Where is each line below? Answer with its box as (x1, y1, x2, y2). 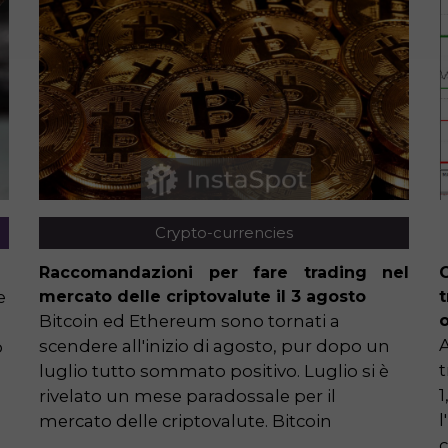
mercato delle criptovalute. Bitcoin (39, 411, 332, 432)
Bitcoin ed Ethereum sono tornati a (39, 311, 340, 332)
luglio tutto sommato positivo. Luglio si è (39, 361, 389, 382)
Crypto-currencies (155, 223, 293, 243)
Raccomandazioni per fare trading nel (39, 263, 409, 283)
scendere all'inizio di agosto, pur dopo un (39, 336, 390, 357)
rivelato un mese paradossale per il (39, 386, 336, 407)
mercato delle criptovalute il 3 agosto (39, 287, 366, 307)
